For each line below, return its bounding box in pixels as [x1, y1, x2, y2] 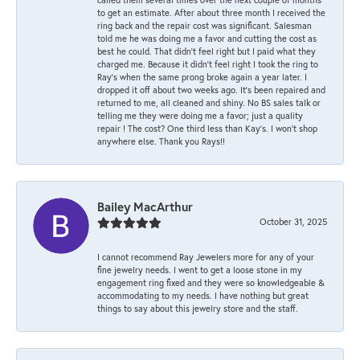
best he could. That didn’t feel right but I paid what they [97, 44, 316, 57]
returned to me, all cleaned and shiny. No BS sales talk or [97, 96, 321, 108]
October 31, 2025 [260, 215, 327, 227]
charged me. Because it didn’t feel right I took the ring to [97, 57, 318, 70]
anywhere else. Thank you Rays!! [97, 134, 225, 147]
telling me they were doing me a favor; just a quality [97, 108, 303, 121]
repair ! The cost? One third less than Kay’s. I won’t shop [97, 121, 317, 134]
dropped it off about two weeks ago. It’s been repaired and [97, 83, 325, 96]
